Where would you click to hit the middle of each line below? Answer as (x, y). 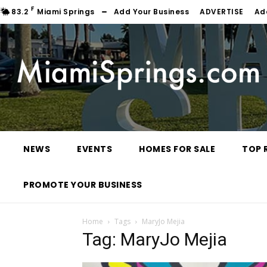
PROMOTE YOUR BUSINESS (83, 185)
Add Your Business (151, 12)
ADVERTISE (222, 12)
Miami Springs (66, 12)
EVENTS (94, 149)
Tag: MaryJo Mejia (155, 240)
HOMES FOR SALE (177, 149)
